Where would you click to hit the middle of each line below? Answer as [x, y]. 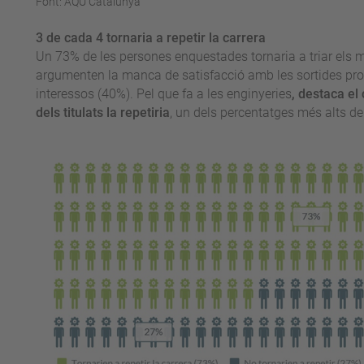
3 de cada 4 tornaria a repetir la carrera [150, 38]
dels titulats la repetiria [102, 113]
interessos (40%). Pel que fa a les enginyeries [163, 94]
